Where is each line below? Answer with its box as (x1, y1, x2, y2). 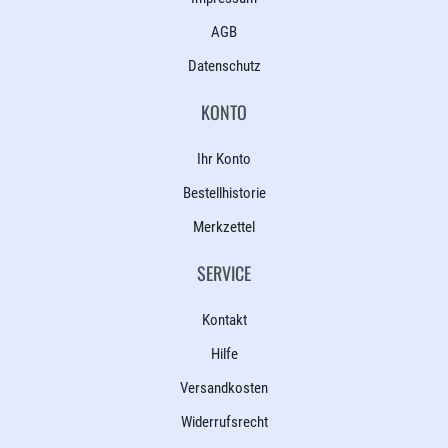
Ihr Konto (197, 150, 251, 168)
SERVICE (197, 260, 251, 286)
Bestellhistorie (182, 184, 266, 202)
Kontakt (201, 311, 247, 329)
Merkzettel (193, 218, 255, 236)
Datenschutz (187, 57, 261, 75)
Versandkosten (180, 379, 268, 397)
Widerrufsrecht (180, 413, 268, 431)
